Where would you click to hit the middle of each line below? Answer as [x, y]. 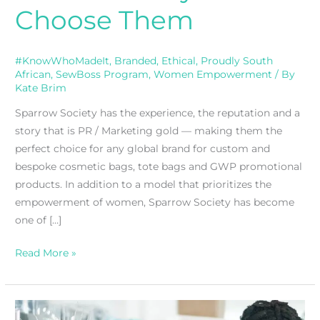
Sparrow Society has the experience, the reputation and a [158, 113]
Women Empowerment [213, 74]
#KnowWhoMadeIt [62, 60]
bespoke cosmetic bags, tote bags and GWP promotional [159, 167]
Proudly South [237, 60]
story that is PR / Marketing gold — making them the [149, 131]
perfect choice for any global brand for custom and [143, 149]
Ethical [179, 60]
